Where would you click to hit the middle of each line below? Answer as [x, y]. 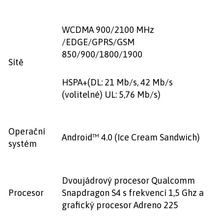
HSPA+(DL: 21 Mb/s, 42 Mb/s [117, 82]
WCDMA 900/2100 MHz [108, 30]
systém [23, 144]
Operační [27, 131]
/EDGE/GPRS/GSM [98, 42]
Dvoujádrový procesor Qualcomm [128, 180]
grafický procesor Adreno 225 [120, 205]
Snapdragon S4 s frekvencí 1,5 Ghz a [133, 193]
